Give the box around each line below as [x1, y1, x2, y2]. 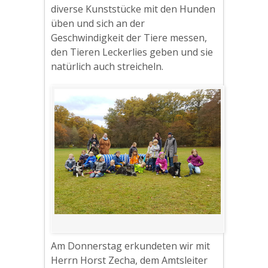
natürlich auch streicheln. [51, 60, 163, 73]
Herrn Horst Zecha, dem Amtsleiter [51, 253, 208, 267]
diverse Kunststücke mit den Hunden [51, 2, 215, 16]
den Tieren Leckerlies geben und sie [51, 45, 213, 59]
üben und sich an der [51, 17, 145, 30]
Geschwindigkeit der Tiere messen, [51, 31, 207, 44]
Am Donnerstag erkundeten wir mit [51, 239, 210, 252]
